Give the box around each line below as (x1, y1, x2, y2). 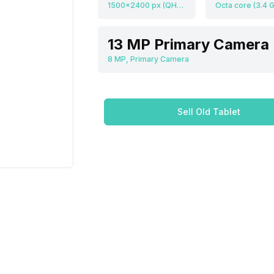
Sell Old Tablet (177, 106, 240, 117)
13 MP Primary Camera (108, 35, 269, 54)
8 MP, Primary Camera (108, 54, 189, 64)
